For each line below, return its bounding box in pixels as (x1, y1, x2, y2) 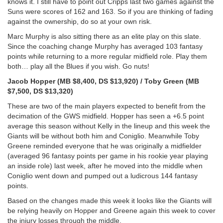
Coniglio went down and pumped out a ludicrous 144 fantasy (7, 171, 198, 180)
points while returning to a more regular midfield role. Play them (7, 52, 207, 60)
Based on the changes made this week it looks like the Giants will (7, 196, 212, 205)
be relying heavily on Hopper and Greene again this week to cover (7, 206, 216, 215)
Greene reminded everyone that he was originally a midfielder (7, 141, 202, 150)
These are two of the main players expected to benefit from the (7, 102, 206, 110)
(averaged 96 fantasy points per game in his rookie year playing (7, 151, 208, 160)
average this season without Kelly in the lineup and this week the (7, 121, 210, 130)
